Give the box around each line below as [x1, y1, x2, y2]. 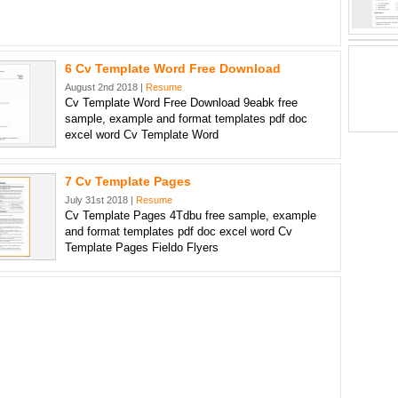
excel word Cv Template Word [65, 128, 219, 141]
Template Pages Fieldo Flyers [65, 241, 219, 254]
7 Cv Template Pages [65, 174, 191, 188]
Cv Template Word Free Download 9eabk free [65, 96, 298, 109]
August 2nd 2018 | [65, 82, 146, 92]
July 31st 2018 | [65, 195, 136, 205]
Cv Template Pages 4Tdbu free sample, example [65, 209, 316, 222]
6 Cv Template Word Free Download [65, 61, 281, 76]
